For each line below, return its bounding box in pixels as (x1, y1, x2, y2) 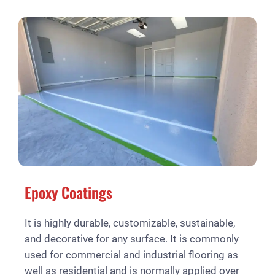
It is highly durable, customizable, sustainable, (25, 216, 235, 229)
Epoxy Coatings (25, 180, 112, 203)
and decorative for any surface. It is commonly (25, 232, 239, 245)
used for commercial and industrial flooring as (25, 248, 238, 261)
